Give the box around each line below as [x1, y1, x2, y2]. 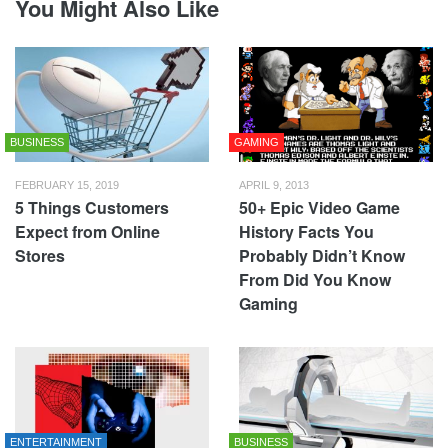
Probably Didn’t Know [239, 243, 405, 267]
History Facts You [239, 219, 374, 243]
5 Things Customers [15, 195, 169, 219]
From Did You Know [239, 267, 391, 291]
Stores [15, 243, 65, 267]
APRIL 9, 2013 [239, 178, 309, 191]
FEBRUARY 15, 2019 [15, 178, 119, 191]
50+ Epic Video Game [239, 195, 400, 219]
